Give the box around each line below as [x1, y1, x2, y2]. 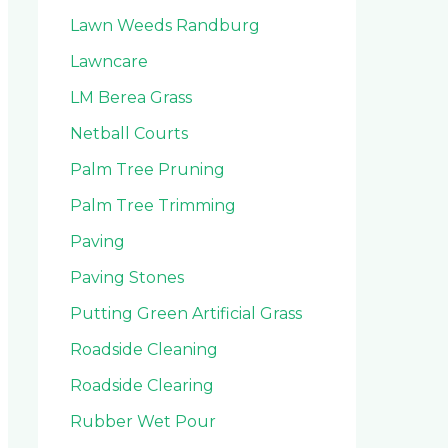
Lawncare [70, 51, 148, 71]
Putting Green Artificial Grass [70, 303, 302, 323]
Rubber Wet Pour [70, 411, 216, 431]
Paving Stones [70, 267, 184, 287]
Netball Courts [70, 123, 188, 143]
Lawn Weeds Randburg [70, 15, 260, 35]
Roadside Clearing [70, 375, 214, 395]
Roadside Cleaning [70, 339, 218, 359]
